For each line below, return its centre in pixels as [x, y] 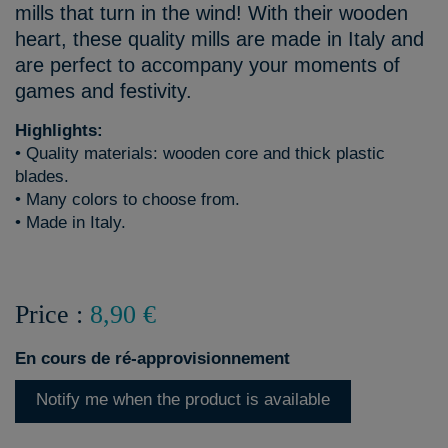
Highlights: [59, 130]
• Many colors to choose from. [127, 199]
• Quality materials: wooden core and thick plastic [200, 153]
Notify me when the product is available [183, 399]
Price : [52, 314]
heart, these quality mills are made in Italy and [219, 39]
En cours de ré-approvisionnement [152, 358]
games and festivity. [103, 91]
